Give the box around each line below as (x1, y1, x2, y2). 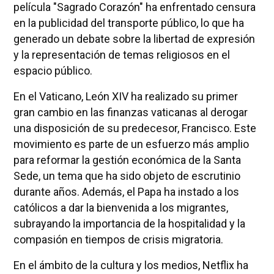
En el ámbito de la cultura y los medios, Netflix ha (13, 259, 248, 272)
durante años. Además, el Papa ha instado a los (13, 185, 239, 199)
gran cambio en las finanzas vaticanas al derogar (13, 106, 248, 119)
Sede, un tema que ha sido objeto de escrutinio (13, 169, 240, 183)
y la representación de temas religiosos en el (13, 48, 230, 62)
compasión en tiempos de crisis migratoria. (13, 233, 223, 246)
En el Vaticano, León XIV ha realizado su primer (13, 90, 238, 103)
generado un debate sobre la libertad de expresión (13, 32, 255, 46)
